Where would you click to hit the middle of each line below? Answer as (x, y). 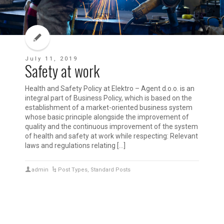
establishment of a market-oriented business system (109, 108)
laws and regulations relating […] (75, 146)
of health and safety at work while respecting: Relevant (111, 136)
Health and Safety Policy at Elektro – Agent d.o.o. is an (110, 89)
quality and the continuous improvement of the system (111, 127)
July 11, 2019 (51, 59)
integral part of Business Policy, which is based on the (108, 98)
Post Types (73, 170)
